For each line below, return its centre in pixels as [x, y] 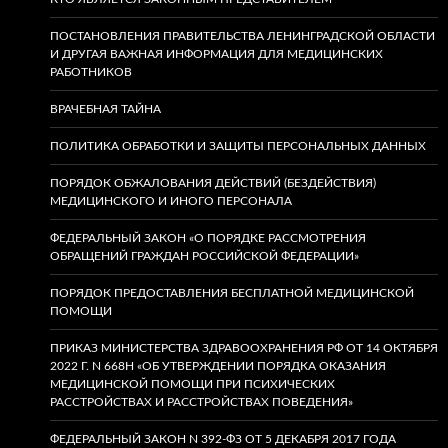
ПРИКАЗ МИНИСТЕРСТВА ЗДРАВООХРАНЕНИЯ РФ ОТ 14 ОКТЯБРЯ [244, 348]
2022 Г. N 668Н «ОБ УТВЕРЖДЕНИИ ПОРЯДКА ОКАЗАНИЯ [218, 366]
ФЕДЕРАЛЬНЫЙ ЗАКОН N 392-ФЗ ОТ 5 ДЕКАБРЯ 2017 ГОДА [223, 439]
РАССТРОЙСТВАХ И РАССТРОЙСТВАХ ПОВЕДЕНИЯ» [201, 402]
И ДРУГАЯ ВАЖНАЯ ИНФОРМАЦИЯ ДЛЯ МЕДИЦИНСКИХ [216, 54]
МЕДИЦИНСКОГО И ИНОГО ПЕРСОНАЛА [171, 201]
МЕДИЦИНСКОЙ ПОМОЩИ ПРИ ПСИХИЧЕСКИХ [192, 384]
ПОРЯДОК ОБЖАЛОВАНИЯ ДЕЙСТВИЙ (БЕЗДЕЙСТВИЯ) [213, 183]
